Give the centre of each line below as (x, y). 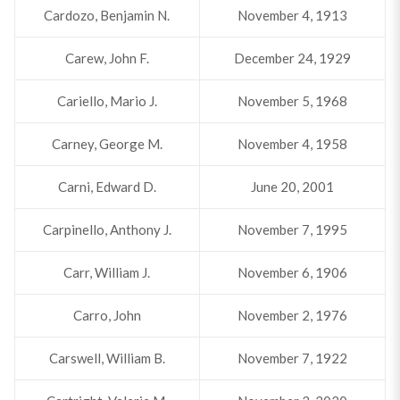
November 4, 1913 (292, 15)
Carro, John (107, 315)
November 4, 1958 (292, 144)
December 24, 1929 (292, 58)
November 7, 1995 (292, 229)
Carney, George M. (107, 144)
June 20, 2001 (292, 187)
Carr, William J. (107, 272)
